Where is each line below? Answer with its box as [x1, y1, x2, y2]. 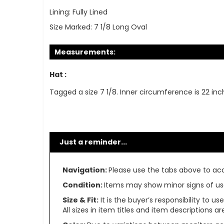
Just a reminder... [59, 137, 127, 147]
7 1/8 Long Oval [93, 22, 147, 32]
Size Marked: [49, 22, 92, 32]
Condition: [62, 180, 104, 190]
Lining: [49, 7, 70, 17]
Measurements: [54, 47, 115, 57]
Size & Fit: [62, 195, 98, 205]
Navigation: [62, 165, 108, 175]
